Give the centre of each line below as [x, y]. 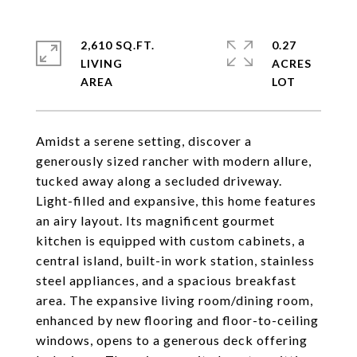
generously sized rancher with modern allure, [174, 161]
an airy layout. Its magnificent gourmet [155, 220]
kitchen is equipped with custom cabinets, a [171, 240]
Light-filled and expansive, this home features [176, 200]
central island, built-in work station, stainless [175, 260]
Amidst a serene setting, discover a [144, 141]
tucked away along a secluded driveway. [159, 180]
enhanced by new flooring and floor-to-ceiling [177, 320]
